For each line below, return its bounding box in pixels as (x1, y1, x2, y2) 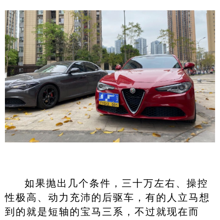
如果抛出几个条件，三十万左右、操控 (24, 177, 208, 189)
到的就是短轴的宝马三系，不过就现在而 (4, 206, 199, 217)
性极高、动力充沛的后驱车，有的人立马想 (4, 192, 210, 203)
